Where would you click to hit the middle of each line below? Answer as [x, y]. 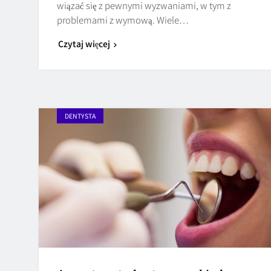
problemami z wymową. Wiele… [123, 19]
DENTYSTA [80, 116]
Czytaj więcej [84, 43]
